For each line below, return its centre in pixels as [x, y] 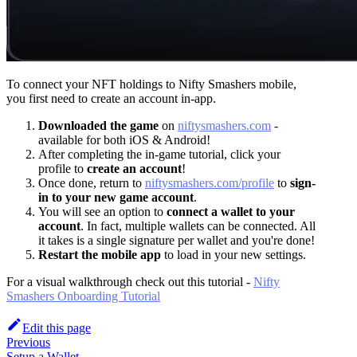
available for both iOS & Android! [124, 139]
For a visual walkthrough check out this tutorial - [130, 281]
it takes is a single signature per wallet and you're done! [177, 240]
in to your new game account [116, 197]
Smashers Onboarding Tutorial [83, 296]
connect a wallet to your [231, 211]
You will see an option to [102, 211]
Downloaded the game [98, 125]
